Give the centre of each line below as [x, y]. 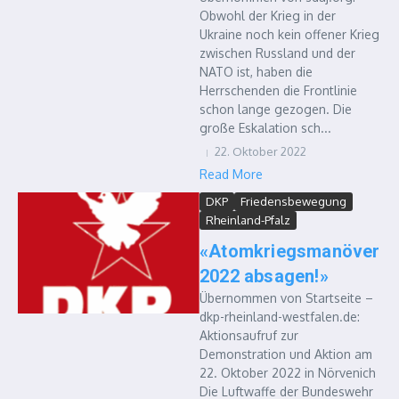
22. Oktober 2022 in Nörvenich [288, 373]
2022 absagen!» [264, 276]
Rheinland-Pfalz [248, 220]
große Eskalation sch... [265, 128]
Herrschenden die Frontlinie [278, 90]
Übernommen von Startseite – [286, 298]
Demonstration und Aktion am [286, 354]
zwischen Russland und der [277, 53]
